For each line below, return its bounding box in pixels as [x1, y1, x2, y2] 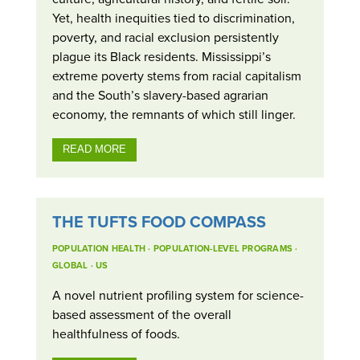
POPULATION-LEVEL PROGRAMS [153, 242, 293, 256]
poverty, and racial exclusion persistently [51, 27, 279, 46]
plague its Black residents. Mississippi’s [51, 47, 271, 65]
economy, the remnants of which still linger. [51, 104, 296, 123]
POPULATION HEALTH [51, 242, 146, 256]
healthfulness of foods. [51, 325, 180, 343]
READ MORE [62, 143, 126, 156]
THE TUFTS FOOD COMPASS [51, 210, 266, 234]
